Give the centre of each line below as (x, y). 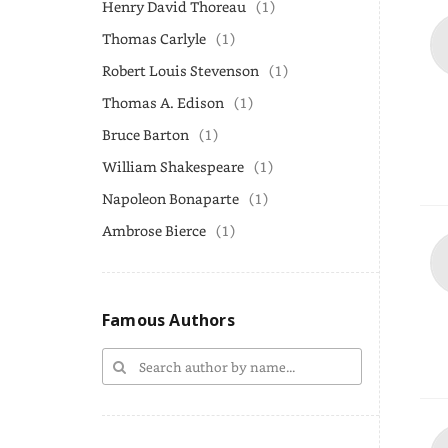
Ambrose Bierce (154, 230)
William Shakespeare (173, 166)
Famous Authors (168, 320)
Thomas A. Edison (163, 102)
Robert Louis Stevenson (180, 70)
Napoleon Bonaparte (170, 198)
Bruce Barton (145, 134)
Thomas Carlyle (154, 38)
